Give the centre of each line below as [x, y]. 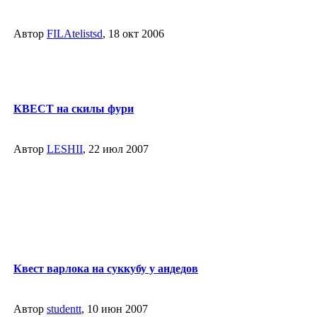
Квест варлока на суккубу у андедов [106, 268]
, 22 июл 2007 [116, 149]
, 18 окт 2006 [133, 34]
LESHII [65, 149]
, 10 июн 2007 [115, 309]
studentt [64, 309]
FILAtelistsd [75, 34]
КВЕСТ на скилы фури [74, 108]
